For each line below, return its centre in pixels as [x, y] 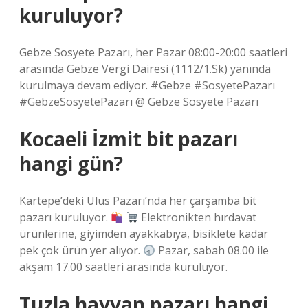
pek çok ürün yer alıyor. [81, 250]
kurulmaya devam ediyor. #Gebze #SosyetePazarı [147, 85]
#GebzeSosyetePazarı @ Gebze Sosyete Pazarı [139, 102]
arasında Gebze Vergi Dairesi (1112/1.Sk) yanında [145, 69]
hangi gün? [71, 164]
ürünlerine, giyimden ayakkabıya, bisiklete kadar [144, 234]
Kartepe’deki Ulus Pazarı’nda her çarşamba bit [138, 201]
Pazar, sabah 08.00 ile [212, 250]
